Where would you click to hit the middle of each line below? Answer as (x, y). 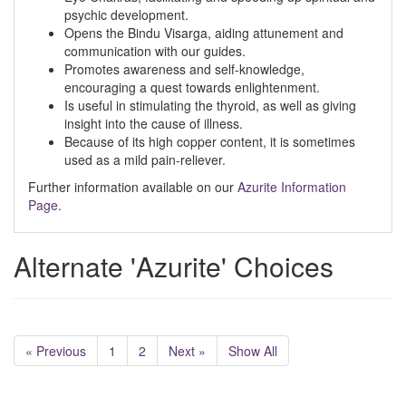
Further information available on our (133, 187)
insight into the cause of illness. (154, 123)
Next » (187, 351)
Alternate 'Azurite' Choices (174, 266)
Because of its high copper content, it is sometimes (210, 141)
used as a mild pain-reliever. (145, 159)
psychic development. (126, 14)
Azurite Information (292, 187)
